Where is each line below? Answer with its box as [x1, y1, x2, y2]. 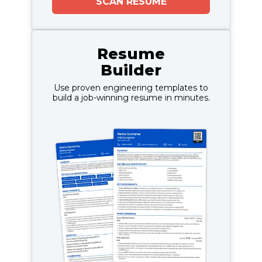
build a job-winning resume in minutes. [52, 92, 210, 103]
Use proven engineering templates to [54, 82, 208, 93]
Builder [101, 60, 161, 80]
